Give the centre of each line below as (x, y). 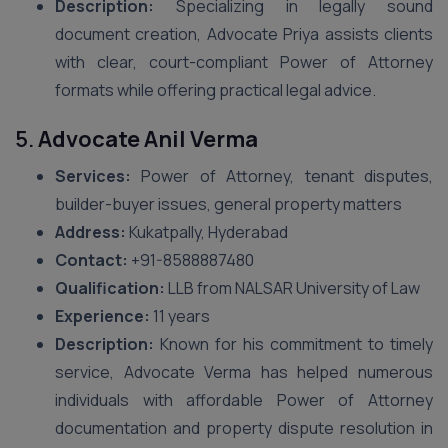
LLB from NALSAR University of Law (292, 288)
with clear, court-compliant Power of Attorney (244, 62)
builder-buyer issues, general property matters (228, 204)
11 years (180, 316)
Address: (90, 232)
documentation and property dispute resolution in (244, 428)
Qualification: (110, 288)
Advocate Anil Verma (148, 139)
